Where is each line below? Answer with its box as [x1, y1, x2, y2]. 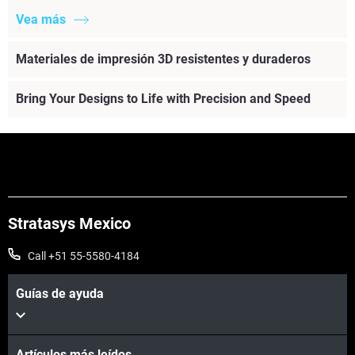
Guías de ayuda [16, 286, 104, 302]
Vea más [16, 12, 66, 28]
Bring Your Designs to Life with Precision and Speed [16, 91, 311, 107]
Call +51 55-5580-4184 [28, 250, 139, 263]
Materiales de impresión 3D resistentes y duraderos [16, 52, 311, 67]
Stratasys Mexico [8, 214, 131, 234]
